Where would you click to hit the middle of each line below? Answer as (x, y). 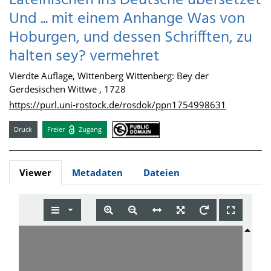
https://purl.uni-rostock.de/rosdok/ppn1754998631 (118, 105)
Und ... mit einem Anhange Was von (127, 19)
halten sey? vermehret (84, 57)
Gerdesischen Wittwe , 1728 (67, 89)
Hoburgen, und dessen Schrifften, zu (131, 38)
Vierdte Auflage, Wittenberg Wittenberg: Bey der (109, 76)
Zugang (90, 129)
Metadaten (97, 173)
